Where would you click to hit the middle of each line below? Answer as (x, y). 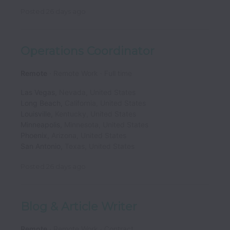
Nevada (72, 92)
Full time (118, 73)
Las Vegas (38, 92)
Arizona (64, 136)
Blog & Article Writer (79, 206)
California (80, 103)
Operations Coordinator (88, 51)
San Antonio (41, 146)
